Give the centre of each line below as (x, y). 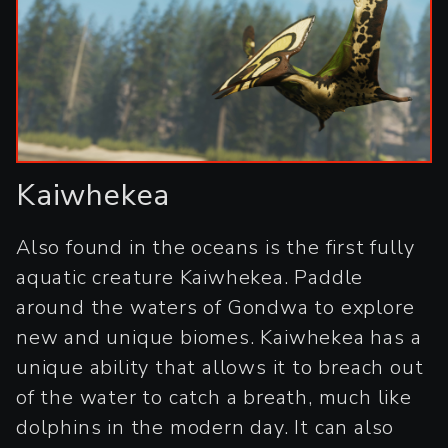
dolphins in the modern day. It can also (205, 427)
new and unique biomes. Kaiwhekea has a (219, 337)
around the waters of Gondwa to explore (215, 307)
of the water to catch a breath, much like (214, 397)
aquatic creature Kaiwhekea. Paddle (190, 277)
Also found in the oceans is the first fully (215, 247)
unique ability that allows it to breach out (220, 367)
